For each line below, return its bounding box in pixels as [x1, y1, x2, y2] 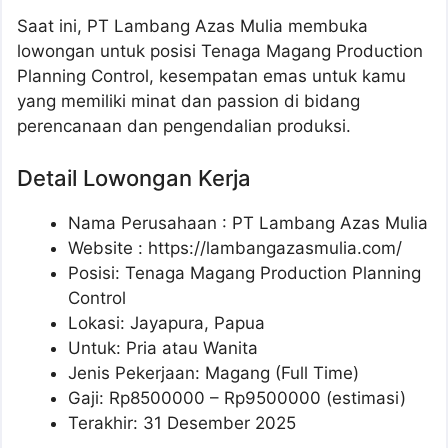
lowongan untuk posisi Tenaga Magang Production [17, 41, 423, 62]
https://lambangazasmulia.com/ [148, 237, 402, 258]
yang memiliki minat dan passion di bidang [17, 91, 360, 112]
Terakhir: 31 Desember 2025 [68, 412, 296, 433]
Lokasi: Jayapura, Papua [68, 312, 265, 333]
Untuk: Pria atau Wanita [68, 337, 258, 358]
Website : [68, 237, 148, 258]
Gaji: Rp [68, 387, 130, 408]
